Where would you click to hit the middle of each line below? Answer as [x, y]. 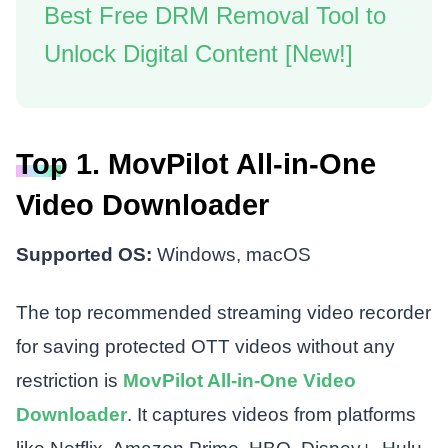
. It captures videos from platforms [271, 414]
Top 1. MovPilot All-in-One [195, 163]
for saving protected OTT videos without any [205, 346]
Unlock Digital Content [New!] [199, 54]
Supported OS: [83, 254]
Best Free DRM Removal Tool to [215, 16]
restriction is [69, 380]
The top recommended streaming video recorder [223, 312]
